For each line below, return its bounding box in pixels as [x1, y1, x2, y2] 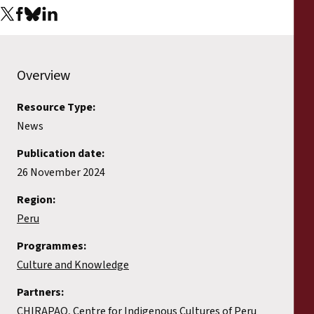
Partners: [17, 285, 64, 301]
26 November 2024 [17, 165, 105, 181]
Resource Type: [17, 100, 95, 116]
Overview [17, 66, 70, 86]
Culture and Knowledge [17, 257, 129, 273]
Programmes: [17, 238, 86, 254]
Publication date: [17, 146, 104, 162]
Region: [17, 192, 55, 208]
